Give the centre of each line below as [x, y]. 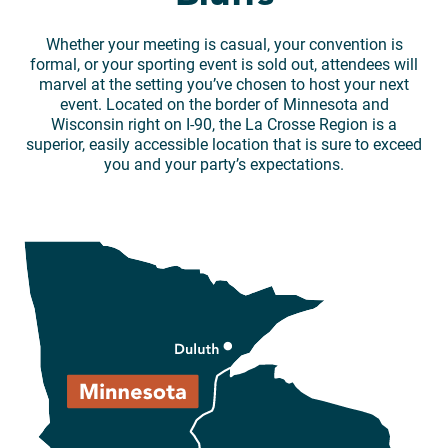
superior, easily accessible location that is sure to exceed [224, 144]
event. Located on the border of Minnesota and [224, 104]
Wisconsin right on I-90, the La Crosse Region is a [224, 124]
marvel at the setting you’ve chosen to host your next [224, 84]
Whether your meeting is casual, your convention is [224, 44]
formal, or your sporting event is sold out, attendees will [224, 64]
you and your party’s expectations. [224, 164]
